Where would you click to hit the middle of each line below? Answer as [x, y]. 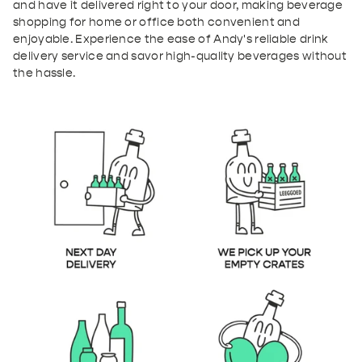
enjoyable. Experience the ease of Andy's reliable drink [171, 39]
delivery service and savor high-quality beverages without [180, 56]
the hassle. [44, 73]
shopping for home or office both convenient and [157, 22]
